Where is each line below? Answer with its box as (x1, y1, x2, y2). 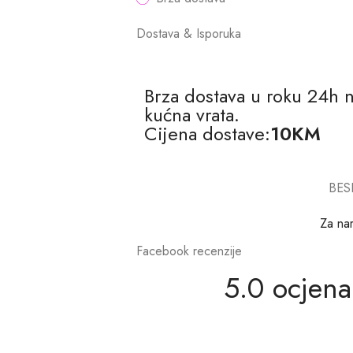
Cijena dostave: (144, 120, 270, 147)
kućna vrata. (144, 101, 240, 128)
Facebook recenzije (136, 242, 242, 260)
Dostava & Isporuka (136, 24, 241, 43)
